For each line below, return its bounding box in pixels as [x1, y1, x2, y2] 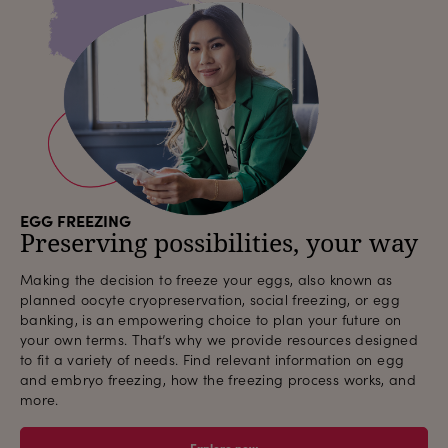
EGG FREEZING [20, 209, 131, 231]
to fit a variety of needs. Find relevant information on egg [20, 349, 405, 369]
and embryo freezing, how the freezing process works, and [20, 369, 417, 389]
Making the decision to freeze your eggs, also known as [20, 269, 393, 289]
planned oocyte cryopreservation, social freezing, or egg [20, 289, 401, 309]
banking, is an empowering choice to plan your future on [20, 309, 402, 329]
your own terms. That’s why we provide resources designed [20, 329, 419, 349]
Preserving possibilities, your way [20, 226, 418, 259]
